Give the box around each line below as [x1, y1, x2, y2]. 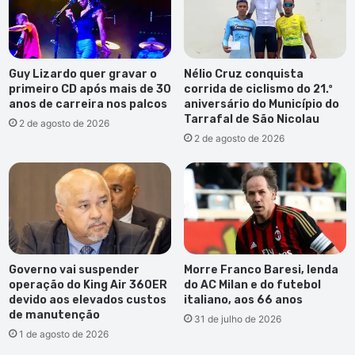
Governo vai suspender [9, 262, 139, 277]
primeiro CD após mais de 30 [9, 82, 171, 97]
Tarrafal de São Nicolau [184, 113, 319, 127]
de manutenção [9, 307, 100, 322]
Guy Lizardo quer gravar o [9, 67, 157, 82]
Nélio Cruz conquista [184, 67, 303, 82]
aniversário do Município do [184, 97, 339, 112]
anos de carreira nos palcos [9, 97, 167, 112]
